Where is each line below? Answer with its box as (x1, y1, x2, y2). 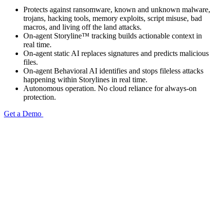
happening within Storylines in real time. (23, 75, 147, 84)
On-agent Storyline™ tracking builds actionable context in (23, 31, 202, 40)
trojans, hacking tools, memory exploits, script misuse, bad (23, 14, 202, 22)
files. (23, 57, 38, 66)
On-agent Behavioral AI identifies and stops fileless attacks (23, 66, 203, 75)
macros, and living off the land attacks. (23, 22, 142, 31)
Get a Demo (4, 109, 41, 118)
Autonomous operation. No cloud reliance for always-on (23, 84, 197, 92)
